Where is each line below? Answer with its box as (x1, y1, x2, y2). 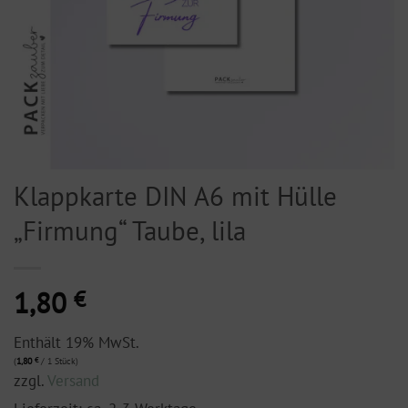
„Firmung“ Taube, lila (14, 212, 246, 248)
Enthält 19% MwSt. (14, 332, 139, 353)
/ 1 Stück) (38, 355, 78, 368)
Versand (47, 371, 99, 392)
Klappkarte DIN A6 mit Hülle (14, 178, 337, 213)
